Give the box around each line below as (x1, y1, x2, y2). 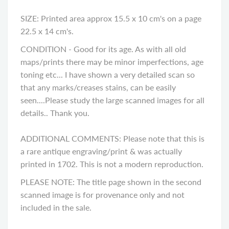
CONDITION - (20, 43, 74, 54)
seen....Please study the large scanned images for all (20, 95, 204, 105)
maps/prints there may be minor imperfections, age (20, 56, 203, 66)
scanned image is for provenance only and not (20, 189, 185, 199)
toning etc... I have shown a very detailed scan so (20, 69, 195, 79)
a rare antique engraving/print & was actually (20, 146, 182, 156)
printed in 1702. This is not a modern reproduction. (20, 158, 203, 169)
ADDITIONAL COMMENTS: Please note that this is (20, 133, 204, 143)
